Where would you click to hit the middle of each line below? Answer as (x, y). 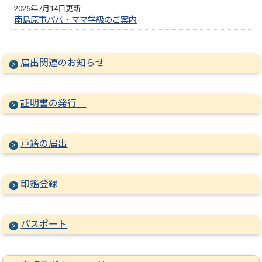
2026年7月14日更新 (48, 8)
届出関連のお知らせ (63, 63)
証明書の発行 (54, 103)
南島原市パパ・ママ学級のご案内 (76, 20)
